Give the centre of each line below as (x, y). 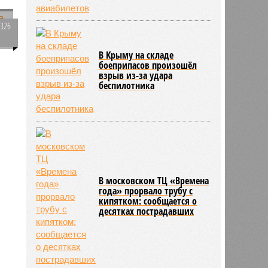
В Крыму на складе (136, 55)
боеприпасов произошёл (148, 65)
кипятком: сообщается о (148, 201)
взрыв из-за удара (136, 75)
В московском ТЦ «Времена (154, 180)
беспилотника (127, 85)
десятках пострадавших (147, 211)
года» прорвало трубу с (146, 191)
